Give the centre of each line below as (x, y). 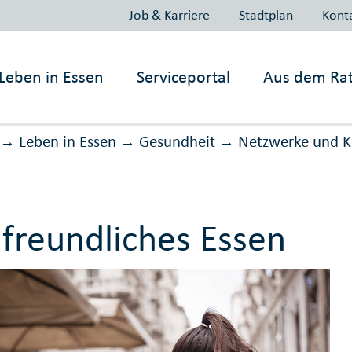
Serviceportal (184, 77)
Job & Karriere (169, 15)
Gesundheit (177, 142)
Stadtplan (266, 15)
